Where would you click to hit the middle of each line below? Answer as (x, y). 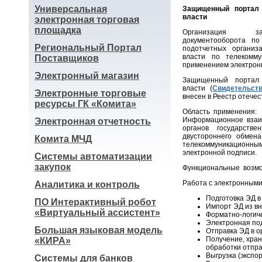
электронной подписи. (220, 153)
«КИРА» (53, 241)
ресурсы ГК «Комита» (85, 104)
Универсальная (71, 9)
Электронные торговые (90, 93)
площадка (58, 30)
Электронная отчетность (93, 121)
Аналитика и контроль (87, 185)
